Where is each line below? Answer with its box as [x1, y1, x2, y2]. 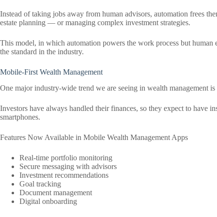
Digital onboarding [19, 197, 77, 205]
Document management [19, 188, 92, 197]
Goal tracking [19, 179, 61, 188]
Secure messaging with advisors [19, 162, 117, 170]
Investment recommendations [19, 170, 108, 179]
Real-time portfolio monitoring [19, 153, 112, 162]
